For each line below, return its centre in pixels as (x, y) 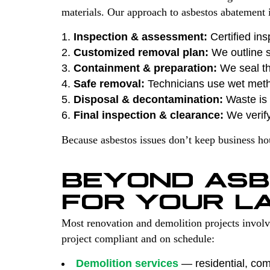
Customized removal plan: (141, 52)
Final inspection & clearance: (149, 115)
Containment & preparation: (145, 68)
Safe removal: (109, 83)
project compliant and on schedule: (138, 238)
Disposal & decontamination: (148, 99)
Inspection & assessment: (140, 36)
